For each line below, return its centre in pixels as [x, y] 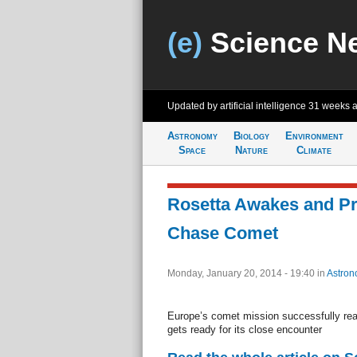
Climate [314, 150]
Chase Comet [222, 233]
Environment [314, 136]
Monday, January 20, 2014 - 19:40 [242, 273]
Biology [251, 136]
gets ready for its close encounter [244, 330]
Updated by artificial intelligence [237, 106]
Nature [251, 150]
